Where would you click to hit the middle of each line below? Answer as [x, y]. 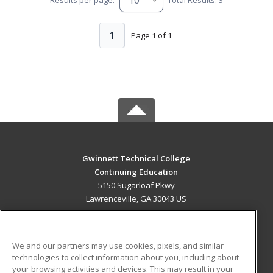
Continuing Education [136, 172]
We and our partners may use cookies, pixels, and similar [118, 245]
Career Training [69, 239]
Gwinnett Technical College [136, 159]
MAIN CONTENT [136, 224]
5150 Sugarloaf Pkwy [136, 186]
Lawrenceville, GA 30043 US [136, 199]
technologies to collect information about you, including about [126, 257]
